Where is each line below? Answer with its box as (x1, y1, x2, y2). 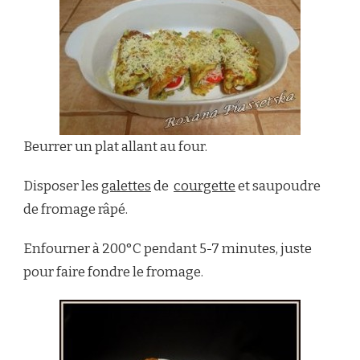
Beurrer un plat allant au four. (23, 137, 207, 155)
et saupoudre (235, 177, 321, 194)
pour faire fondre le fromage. (23, 263, 203, 280)
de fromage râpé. (23, 200, 128, 218)
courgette (174, 177, 235, 194)
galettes (101, 177, 151, 194)
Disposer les (23, 177, 101, 194)
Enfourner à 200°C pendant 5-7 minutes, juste (23, 239, 312, 257)
